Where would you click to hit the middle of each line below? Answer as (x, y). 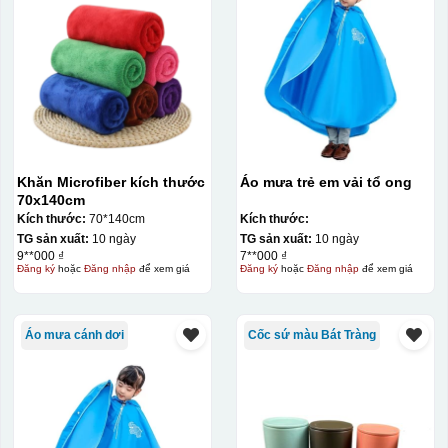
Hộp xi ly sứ (86, 376)
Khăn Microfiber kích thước (110, 182)
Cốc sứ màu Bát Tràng (311, 334)
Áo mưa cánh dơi (74, 334)
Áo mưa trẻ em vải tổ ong (325, 182)
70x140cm (50, 200)
